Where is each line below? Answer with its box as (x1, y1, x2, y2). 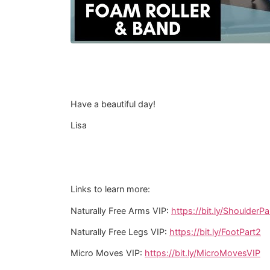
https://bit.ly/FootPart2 (169, 227, 261, 237)
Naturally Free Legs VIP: (71, 227, 169, 237)
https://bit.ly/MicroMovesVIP (145, 248, 260, 259)
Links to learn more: (71, 184, 150, 195)
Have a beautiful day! (71, 98, 155, 109)
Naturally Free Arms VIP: (71, 205, 171, 216)
